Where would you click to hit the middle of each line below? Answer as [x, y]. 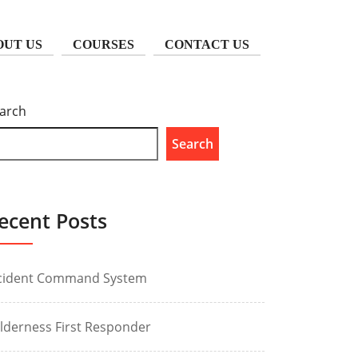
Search [193, 144]
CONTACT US [207, 44]
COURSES [103, 44]
